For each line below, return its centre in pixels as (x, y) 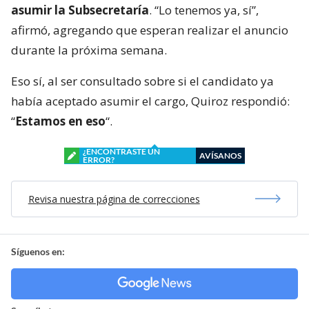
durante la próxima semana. (89, 50)
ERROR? (99, 159)
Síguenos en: (38, 251)
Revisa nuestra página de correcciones (114, 199)
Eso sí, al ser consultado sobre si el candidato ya (142, 81)
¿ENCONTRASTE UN (121, 151)
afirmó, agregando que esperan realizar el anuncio (150, 30)
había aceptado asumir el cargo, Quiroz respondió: (150, 101)
